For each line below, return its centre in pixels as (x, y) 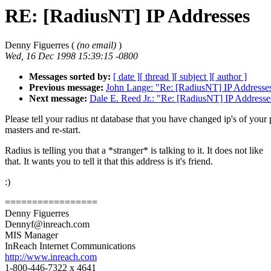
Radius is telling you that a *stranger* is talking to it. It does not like (134, 151)
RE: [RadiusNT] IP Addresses (127, 16)
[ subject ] (193, 77)
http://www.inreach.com (51, 257)
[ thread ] (157, 77)
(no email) (96, 45)
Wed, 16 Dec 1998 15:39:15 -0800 (71, 56)
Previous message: (66, 88)
